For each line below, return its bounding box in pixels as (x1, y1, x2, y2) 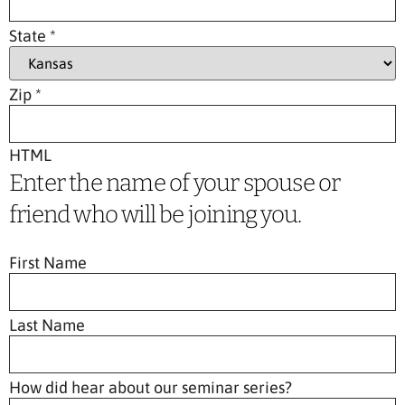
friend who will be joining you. (9, 201, 302, 230)
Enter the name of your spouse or (9, 169, 341, 198)
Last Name (9, 315, 85, 334)
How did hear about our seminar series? (9, 377, 292, 397)
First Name (9, 252, 87, 272)
